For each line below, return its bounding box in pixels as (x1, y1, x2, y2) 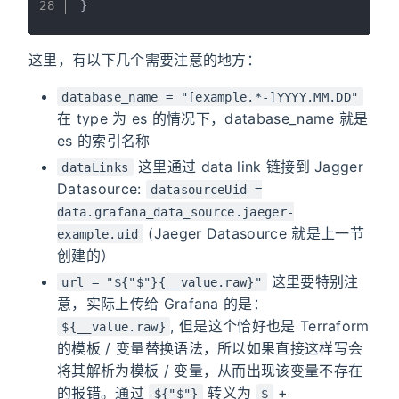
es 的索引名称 (57, 131, 151, 150)
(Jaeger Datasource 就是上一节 (142, 224, 364, 242)
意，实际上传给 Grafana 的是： (57, 294, 268, 313)
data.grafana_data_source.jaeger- (57, 204, 295, 219)
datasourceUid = (151, 182, 263, 197)
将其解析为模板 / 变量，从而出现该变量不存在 (57, 361, 363, 379)
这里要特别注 (266, 272, 359, 290)
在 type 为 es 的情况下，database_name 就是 (57, 109, 369, 127)
